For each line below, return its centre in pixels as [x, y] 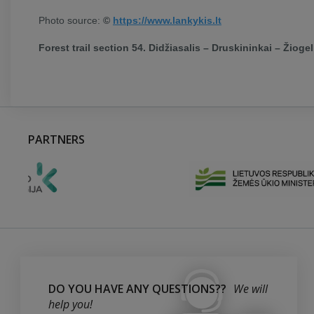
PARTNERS [56, 139]
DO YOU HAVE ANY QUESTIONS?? [137, 289]
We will [251, 289]
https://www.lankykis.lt [167, 20]
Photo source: [71, 20]
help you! [70, 304]
